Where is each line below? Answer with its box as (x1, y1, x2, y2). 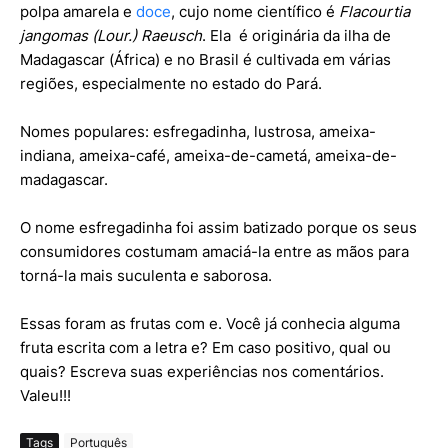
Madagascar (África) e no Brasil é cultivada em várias (20, 49, 391, 69)
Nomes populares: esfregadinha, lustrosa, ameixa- (20, 121, 376, 141)
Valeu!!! (20, 385, 71, 405)
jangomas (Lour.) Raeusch (20, 25, 202, 45)
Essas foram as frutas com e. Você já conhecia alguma (20, 313, 400, 333)
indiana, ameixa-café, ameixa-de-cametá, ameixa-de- (20, 145, 397, 165)
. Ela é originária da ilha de (202, 25, 391, 45)
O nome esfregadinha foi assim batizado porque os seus (20, 217, 417, 237)
